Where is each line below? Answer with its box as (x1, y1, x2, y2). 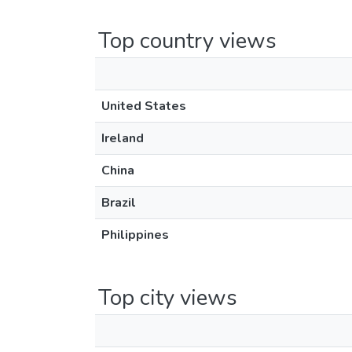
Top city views (98, 283, 237, 313)
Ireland (101, 130, 144, 147)
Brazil (101, 194, 136, 211)
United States (101, 97, 186, 115)
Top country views (98, 26, 277, 56)
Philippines (101, 226, 169, 244)
